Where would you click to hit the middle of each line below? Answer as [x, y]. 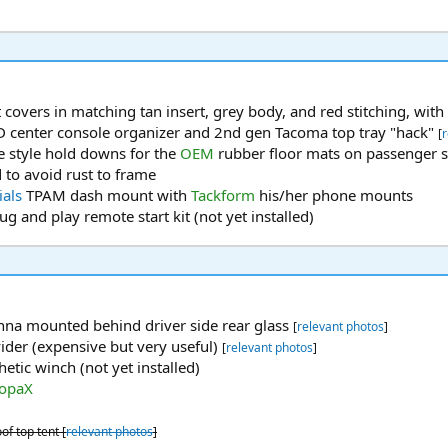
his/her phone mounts [334, 195]
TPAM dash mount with [106, 195]
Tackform [223, 195]
